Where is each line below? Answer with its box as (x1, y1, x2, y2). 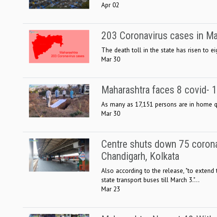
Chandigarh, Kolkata (101, 150, 179, 162)
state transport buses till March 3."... (101, 175, 200, 184)
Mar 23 (101, 184, 120, 193)
